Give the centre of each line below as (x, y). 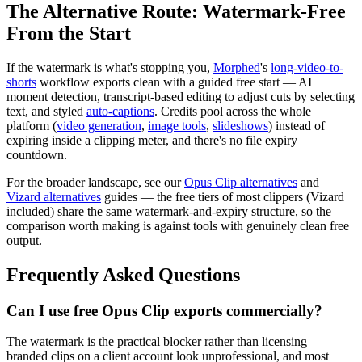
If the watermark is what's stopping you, (110, 67)
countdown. (37, 154)
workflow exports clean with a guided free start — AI (174, 82)
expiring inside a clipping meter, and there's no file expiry (152, 140)
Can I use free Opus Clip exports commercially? (164, 310)
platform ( (32, 125)
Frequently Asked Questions (123, 274)
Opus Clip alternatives (241, 182)
